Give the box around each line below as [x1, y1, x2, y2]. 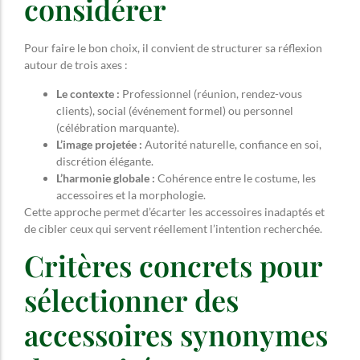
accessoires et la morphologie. [56, 187, 206, 202]
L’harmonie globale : [56, 170, 155, 185]
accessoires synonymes [24, 315, 328, 354]
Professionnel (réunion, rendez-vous [120, 86, 302, 100]
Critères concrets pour [24, 246, 322, 285]
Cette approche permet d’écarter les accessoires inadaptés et [24, 204, 325, 219]
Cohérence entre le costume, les [155, 170, 316, 185]
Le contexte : [56, 86, 120, 100]
